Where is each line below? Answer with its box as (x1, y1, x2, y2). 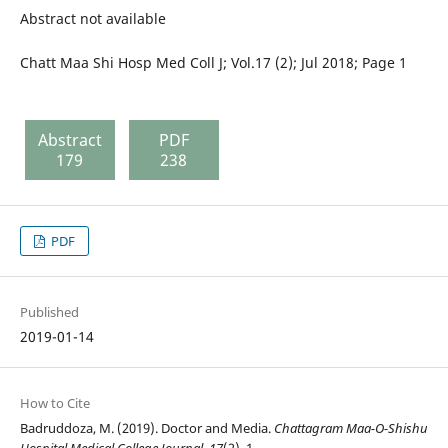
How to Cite (19, 394, 90, 413)
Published (19, 303, 79, 322)
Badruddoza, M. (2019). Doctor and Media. (19, 419, 274, 438)
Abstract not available (19, 9, 166, 28)
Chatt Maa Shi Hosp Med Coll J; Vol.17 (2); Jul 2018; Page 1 (19, 53, 407, 73)
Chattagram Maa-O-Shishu (273, 419, 428, 438)
